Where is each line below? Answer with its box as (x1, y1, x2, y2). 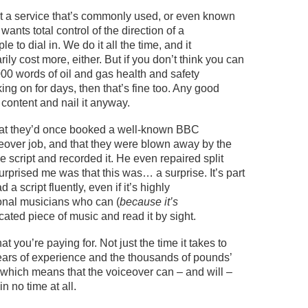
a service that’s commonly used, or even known (3, 10, 235, 22)
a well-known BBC (109, 124, 199, 135)
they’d (10, 124, 40, 135)
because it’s (120, 196, 178, 208)
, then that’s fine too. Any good (74, 82, 219, 94)
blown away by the (141, 138, 232, 150)
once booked (40, 124, 109, 135)
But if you (104, 54, 153, 65)
